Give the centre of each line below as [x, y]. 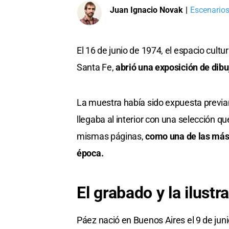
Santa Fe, [96, 67]
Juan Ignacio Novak [146, 10]
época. [90, 153]
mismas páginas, [111, 136]
